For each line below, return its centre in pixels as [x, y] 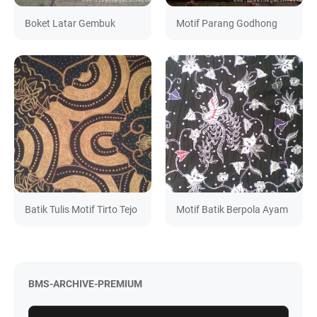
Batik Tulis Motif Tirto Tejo [81, 209]
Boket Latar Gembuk [70, 24]
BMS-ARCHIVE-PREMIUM [85, 283]
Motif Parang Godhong [227, 24]
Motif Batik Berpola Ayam [232, 209]
